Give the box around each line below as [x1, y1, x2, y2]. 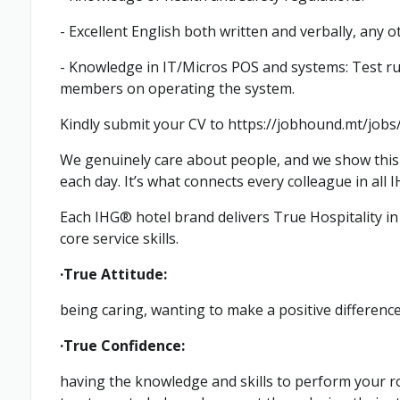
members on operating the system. [60, 79, 295, 98]
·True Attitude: [60, 264, 167, 284]
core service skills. [60, 229, 179, 248]
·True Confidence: [60, 336, 185, 355]
